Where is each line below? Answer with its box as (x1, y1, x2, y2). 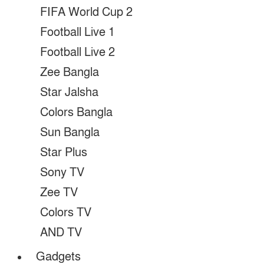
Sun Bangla (40, 125, 100, 140)
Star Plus (40, 145, 87, 160)
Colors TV (40, 205, 91, 220)
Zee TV (40, 185, 78, 200)
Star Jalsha (40, 85, 98, 100)
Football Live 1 (40, 25, 115, 40)
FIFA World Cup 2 (40, 5, 133, 20)
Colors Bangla (40, 105, 113, 120)
